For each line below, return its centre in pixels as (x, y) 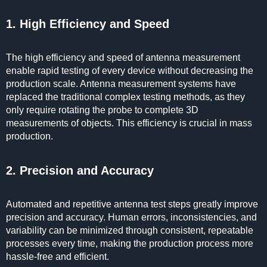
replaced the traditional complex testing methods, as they (125, 97)
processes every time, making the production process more (130, 243)
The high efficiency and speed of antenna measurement (123, 58)
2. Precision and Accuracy (80, 170)
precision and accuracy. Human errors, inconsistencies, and (131, 217)
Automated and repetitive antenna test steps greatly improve (132, 204)
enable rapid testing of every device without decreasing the (130, 71)
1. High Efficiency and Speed (88, 24)
